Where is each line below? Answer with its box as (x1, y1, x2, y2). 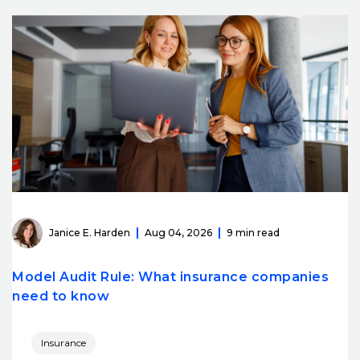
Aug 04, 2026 (145, 227, 212, 239)
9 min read (227, 227, 280, 239)
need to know (12, 288, 109, 304)
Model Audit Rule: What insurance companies (12, 268, 329, 284)
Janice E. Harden (49, 227, 130, 239)
